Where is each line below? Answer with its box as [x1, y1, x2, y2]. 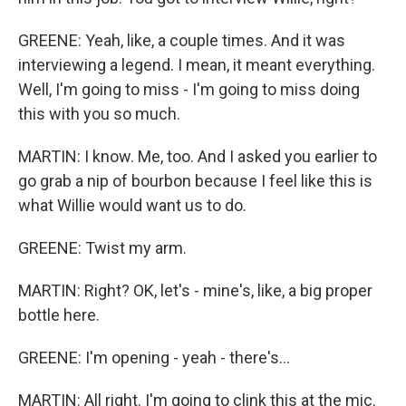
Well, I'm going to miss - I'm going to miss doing [18, 80, 360, 99]
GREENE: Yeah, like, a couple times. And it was [18, 31, 345, 50]
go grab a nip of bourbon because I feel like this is [18, 171, 372, 190]
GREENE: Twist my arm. [18, 238, 187, 257]
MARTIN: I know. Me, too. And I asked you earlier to [18, 147, 377, 166]
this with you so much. [18, 104, 180, 123]
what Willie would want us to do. [18, 196, 246, 215]
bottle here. [18, 305, 100, 324]
